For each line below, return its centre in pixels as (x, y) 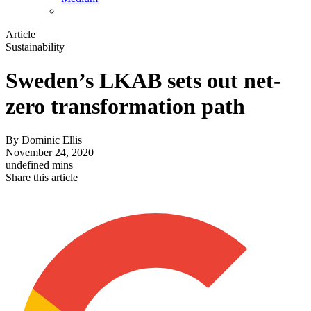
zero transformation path (125, 107)
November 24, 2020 (50, 153)
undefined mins (39, 165)
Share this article (42, 178)
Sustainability (35, 47)
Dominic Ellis (52, 140)
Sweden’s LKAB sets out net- (143, 81)
